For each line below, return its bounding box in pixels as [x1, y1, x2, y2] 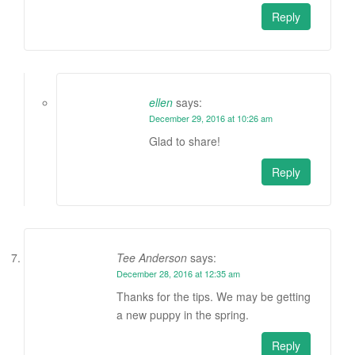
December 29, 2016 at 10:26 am [149, 112, 273, 125]
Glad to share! [149, 133, 220, 150]
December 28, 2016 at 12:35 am [116, 267, 240, 281]
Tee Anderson [116, 250, 187, 266]
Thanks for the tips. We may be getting [116, 288, 311, 305]
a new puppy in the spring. [116, 307, 249, 323]
